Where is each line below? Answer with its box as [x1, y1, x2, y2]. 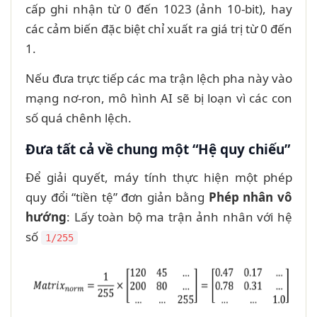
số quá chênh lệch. [25, 109, 132, 126]
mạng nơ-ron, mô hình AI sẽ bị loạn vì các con [25, 89, 292, 106]
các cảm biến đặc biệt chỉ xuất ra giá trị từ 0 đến [25, 20, 292, 37]
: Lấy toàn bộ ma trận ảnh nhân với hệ [67, 208, 292, 225]
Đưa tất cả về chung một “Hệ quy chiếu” [25, 139, 290, 158]
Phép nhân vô [208, 188, 293, 205]
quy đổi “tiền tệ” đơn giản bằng [25, 188, 209, 205]
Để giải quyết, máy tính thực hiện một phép [25, 168, 292, 185]
